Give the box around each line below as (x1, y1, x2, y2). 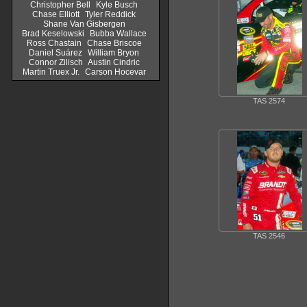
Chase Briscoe (86, 38, 142, 48)
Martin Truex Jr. (22, 67, 79, 77)
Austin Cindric (87, 58, 140, 67)
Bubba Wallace (89, 29, 147, 38)
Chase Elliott (32, 10, 79, 19)
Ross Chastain (26, 38, 82, 48)
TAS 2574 (252, 97, 285, 106)
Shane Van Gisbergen (42, 19, 125, 29)
